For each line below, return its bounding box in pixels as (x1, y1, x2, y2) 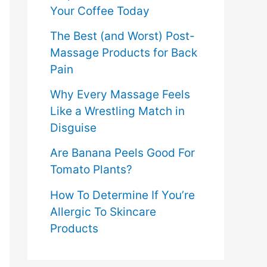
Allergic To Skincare (50, 204, 156, 219)
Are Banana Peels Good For (50, 146, 195, 160)
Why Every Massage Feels (50, 88, 190, 102)
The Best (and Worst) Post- (50, 29, 195, 43)
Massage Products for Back (50, 45, 197, 60)
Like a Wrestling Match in (50, 104, 185, 119)
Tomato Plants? (50, 163, 132, 177)
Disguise (50, 121, 97, 135)
